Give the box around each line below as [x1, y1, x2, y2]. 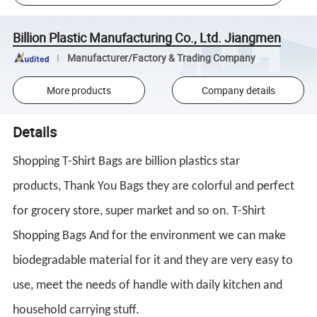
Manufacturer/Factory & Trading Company [67, 51, 255, 64]
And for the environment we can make [86, 229, 287, 243]
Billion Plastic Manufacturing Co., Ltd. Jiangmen [13, 28, 282, 46]
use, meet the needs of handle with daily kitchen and [13, 279, 283, 293]
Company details [201, 83, 275, 98]
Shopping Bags [13, 229, 87, 243]
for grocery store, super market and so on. [13, 204, 233, 219]
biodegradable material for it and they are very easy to [13, 254, 294, 268]
